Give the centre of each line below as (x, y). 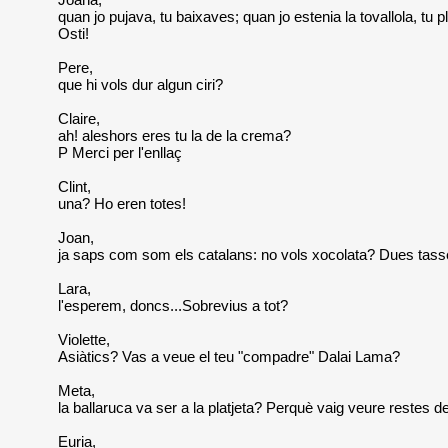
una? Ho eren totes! (122, 204)
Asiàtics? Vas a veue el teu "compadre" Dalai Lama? (229, 357)
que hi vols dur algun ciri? (141, 85)
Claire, (79, 119)
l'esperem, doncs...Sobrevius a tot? (173, 306)
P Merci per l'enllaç (120, 153)
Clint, (75, 187)
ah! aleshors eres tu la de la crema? (175, 136)
